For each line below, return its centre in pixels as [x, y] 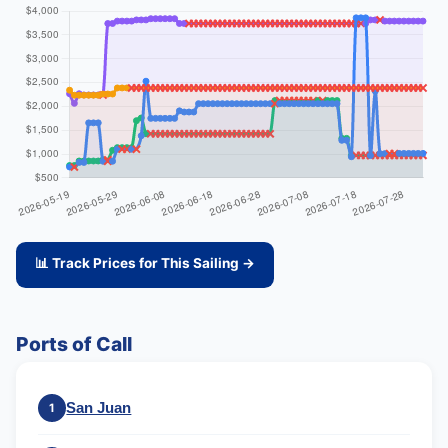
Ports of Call [74, 344]
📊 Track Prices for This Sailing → [145, 262]
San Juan [99, 408]
